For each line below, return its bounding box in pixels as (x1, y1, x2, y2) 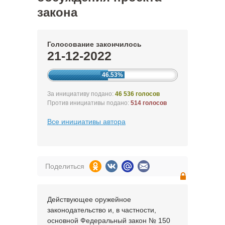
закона (37, 6, 77, 19)
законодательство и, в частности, (47, 206, 156, 214)
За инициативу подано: (47, 90, 115, 97)
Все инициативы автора (47, 118, 126, 126)
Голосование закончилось (47, 40, 142, 48)
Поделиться (45, 162, 84, 170)
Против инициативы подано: (47, 99, 131, 106)
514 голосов (131, 99, 167, 106)
